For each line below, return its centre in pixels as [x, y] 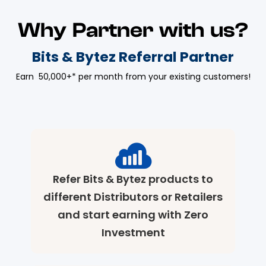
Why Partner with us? [133, 31]
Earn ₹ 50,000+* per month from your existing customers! [133, 77]
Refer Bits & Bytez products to [133, 179]
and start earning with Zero [133, 215]
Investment [133, 233]
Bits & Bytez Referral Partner [133, 57]
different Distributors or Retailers [133, 197]
